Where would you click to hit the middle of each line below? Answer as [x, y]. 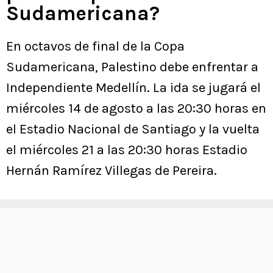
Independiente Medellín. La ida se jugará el [133, 87]
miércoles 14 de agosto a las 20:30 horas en [136, 108]
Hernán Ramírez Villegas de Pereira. [112, 170]
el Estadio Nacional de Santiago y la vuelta [133, 129]
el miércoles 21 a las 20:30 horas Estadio [127, 150]
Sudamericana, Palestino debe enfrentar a [132, 67]
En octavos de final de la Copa [95, 46]
